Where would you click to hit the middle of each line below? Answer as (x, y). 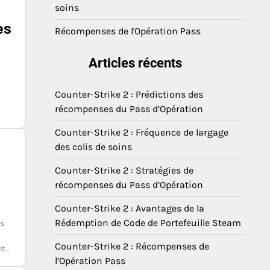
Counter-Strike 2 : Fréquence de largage (142, 132)
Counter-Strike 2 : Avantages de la (130, 208)
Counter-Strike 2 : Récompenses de (132, 246)
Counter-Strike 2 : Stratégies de (124, 170)
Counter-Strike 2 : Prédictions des (129, 94)
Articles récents (135, 63)
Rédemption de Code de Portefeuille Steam (148, 223)
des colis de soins (93, 147)
